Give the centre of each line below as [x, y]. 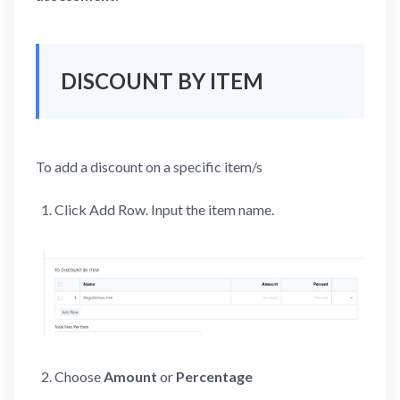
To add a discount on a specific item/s [149, 166]
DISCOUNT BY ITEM [162, 80]
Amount [131, 377]
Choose [79, 377]
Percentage [212, 377]
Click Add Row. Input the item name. [164, 209]
